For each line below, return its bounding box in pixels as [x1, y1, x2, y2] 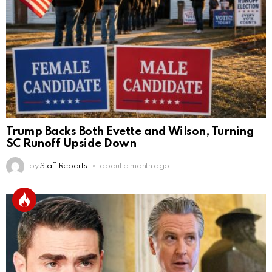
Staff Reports [39, 162, 87, 171]
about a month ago [100, 162, 170, 171]
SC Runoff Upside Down [6, 138, 137, 150]
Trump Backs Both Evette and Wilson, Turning [6, 126, 254, 138]
